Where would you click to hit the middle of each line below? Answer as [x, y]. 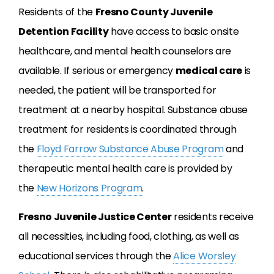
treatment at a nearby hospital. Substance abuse [133, 110]
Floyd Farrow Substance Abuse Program [130, 149]
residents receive [213, 217]
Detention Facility [64, 32]
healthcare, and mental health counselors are [125, 51]
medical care [209, 71]
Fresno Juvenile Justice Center [95, 217]
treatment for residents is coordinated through [128, 130]
